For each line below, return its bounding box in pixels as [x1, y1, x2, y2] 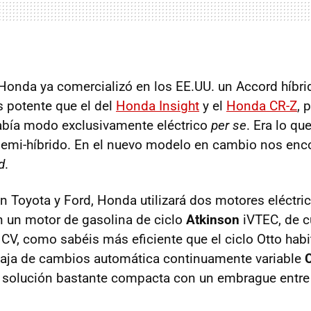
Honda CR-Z [226, 98, 297, 114]
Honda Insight [116, 98, 199, 114]
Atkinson [186, 212, 239, 228]
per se [211, 117, 246, 133]
